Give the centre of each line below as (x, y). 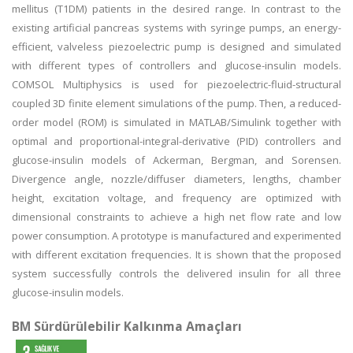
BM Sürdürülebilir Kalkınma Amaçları (127, 326)
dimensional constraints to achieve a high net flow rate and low (176, 217)
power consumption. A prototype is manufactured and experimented (176, 236)
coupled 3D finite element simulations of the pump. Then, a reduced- (176, 103)
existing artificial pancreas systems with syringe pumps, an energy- (176, 28)
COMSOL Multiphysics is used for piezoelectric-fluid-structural (176, 84)
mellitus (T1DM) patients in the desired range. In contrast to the (176, 9)
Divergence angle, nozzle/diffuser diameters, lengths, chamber (176, 179)
